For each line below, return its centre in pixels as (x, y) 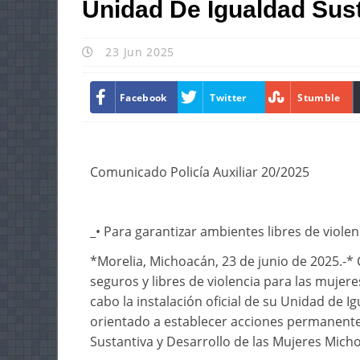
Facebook (143, 97)
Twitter (228, 97)
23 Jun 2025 (138, 52)
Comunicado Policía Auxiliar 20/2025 (200, 172)
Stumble (319, 97)
